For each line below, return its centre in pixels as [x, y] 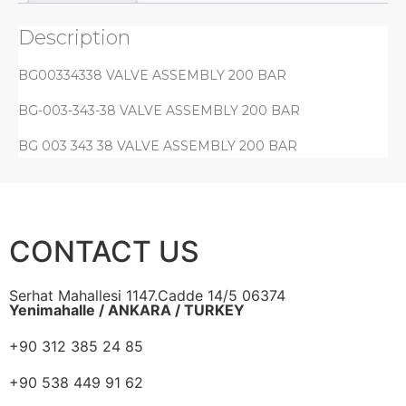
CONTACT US [104, 252]
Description [74, 37]
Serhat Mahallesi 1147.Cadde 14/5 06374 [147, 296]
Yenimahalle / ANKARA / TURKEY [127, 310]
